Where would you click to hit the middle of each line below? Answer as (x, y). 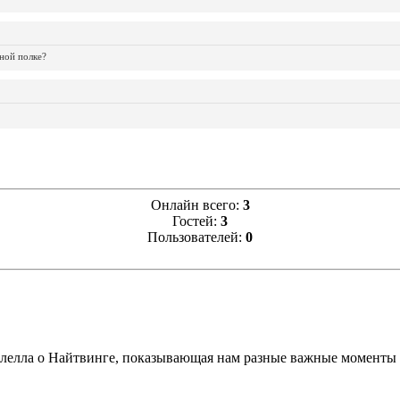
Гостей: (196, 221)
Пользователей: (196, 237)
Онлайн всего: (196, 204)
